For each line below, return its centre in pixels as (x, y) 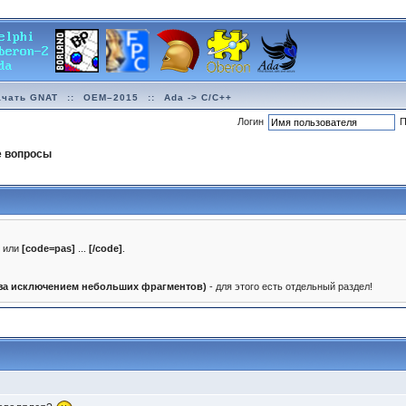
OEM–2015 (111, 97)
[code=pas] (49, 248)
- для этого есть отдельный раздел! (290, 286)
